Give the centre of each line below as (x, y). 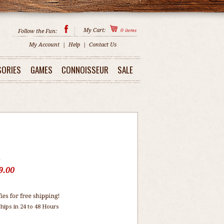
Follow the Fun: (38, 31)
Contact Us (102, 45)
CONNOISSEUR (85, 70)
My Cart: (95, 30)
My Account (44, 45)
